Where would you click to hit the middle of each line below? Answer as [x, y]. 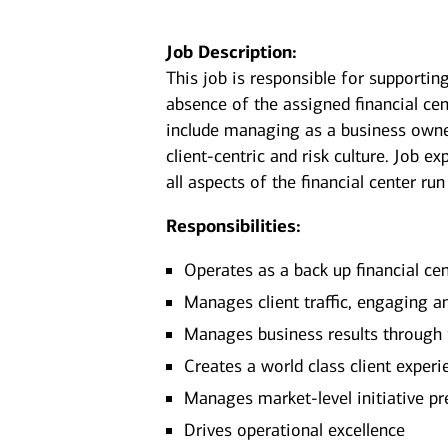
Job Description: [232, 52]
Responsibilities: [234, 226]
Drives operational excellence [295, 430]
